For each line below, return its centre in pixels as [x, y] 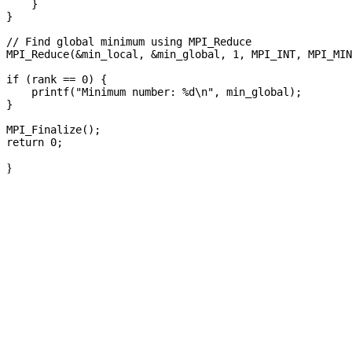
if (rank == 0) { [57, 80]
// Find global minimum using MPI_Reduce [129, 42]
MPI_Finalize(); [53, 130]
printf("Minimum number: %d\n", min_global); [154, 92]
